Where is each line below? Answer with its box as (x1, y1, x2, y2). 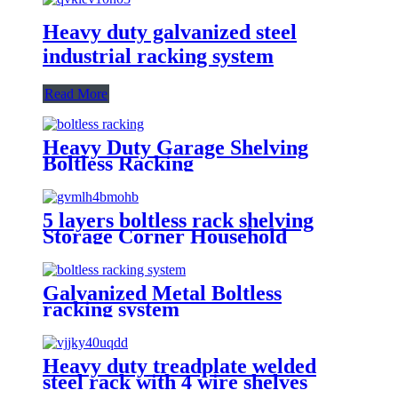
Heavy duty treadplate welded (43, 354, 316, 378)
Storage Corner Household (43, 224, 287, 248)
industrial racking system (43, 44, 274, 68)
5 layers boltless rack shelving (43, 208, 314, 232)
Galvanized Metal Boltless (43, 281, 282, 305)
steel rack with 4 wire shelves (43, 370, 307, 394)
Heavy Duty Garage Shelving (43, 135, 308, 159)
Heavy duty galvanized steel (43, 20, 297, 44)
